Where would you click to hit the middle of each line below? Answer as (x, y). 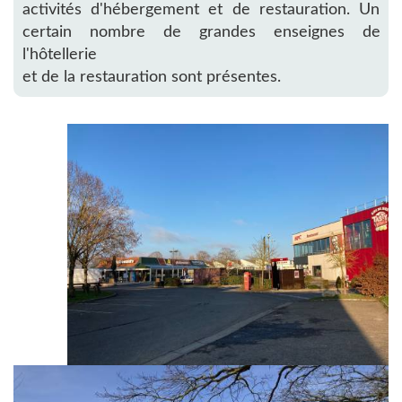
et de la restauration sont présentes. (151, 77)
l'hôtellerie (59, 54)
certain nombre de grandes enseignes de (201, 32)
